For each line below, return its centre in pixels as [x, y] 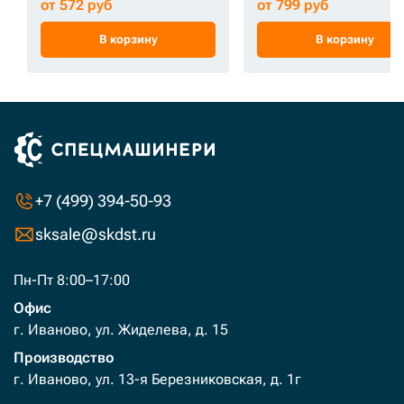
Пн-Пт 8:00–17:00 [72, 280]
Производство [64, 358]
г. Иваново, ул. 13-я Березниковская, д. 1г [157, 379]
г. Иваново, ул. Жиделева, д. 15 [121, 330]
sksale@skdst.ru [96, 234]
